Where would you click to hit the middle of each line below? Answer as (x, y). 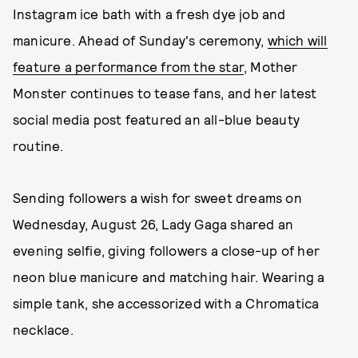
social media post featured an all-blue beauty (157, 119)
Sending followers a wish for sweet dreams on (157, 197)
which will (297, 40)
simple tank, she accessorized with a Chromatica (166, 303)
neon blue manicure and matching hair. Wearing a (169, 276)
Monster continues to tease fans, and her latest (165, 93)
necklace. (43, 329)
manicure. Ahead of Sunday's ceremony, (140, 40)
